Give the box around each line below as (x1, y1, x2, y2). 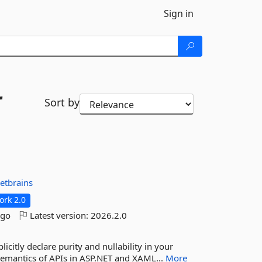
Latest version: (27, 209, 91, 221)
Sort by (44, 95, 80, 109)
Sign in (164, 7, 194, 20)
